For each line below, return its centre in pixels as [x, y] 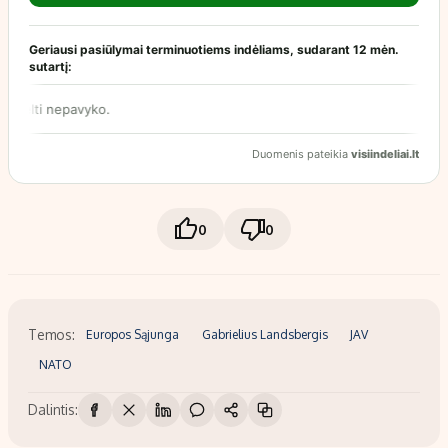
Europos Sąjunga [133, 334]
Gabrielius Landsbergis [264, 334]
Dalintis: [53, 410]
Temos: [51, 334]
